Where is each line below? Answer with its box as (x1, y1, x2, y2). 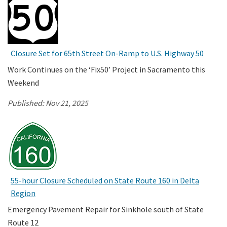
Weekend (8, 77, 39, 88)
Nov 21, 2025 (46, 97, 88, 108)
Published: (8, 97, 46, 108)
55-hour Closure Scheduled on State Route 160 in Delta (11, 175, 199, 185)
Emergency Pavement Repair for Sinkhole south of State (8, 204, 204, 214)
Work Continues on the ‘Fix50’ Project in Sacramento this (8, 64, 205, 74)
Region (11, 187, 35, 198)
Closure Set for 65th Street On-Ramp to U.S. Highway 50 (11, 48, 204, 58)
